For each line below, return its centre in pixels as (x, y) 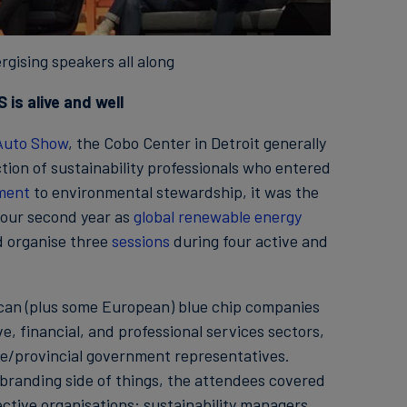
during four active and (248, 241)
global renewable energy (217, 216)
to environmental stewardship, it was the (174, 192)
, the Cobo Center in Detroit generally (197, 143)
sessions (140, 241)
